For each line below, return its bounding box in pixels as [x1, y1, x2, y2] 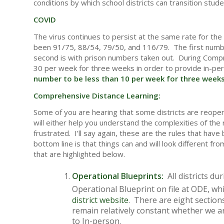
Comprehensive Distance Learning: [33, 90, 160, 100]
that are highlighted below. [33, 149, 125, 159]
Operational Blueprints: [72, 170, 163, 182]
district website [72, 194, 128, 205]
